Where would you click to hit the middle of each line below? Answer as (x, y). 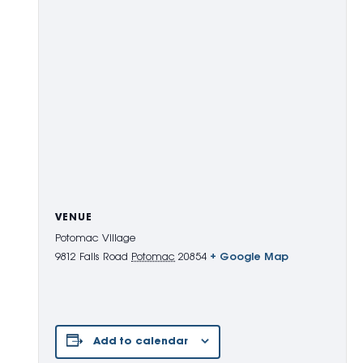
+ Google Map (249, 257)
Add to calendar (141, 341)
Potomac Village (96, 238)
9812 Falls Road (92, 257)
